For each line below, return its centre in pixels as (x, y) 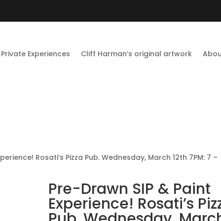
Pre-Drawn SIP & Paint (130, 189)
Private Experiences (36, 54)
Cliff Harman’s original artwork (137, 54)
